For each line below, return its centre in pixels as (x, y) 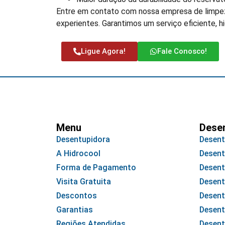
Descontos (77, 196)
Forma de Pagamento (96, 168)
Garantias (75, 210)
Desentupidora (83, 140)
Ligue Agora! (103, 51)
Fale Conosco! (182, 51)
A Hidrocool (78, 154)
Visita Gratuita (84, 182)
